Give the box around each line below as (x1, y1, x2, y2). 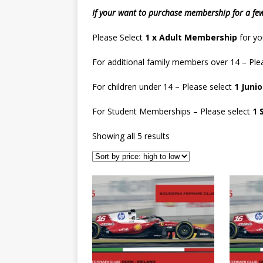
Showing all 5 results (92, 130, 170, 142)
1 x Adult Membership (145, 32, 237, 43)
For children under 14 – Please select (92, 81, 234, 93)
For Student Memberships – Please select (92, 106, 252, 117)
